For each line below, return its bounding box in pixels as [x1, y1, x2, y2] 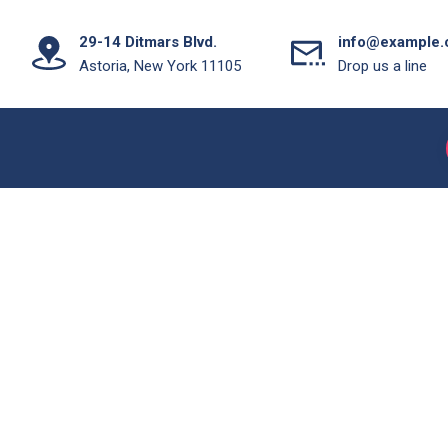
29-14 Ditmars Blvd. [78, 33, 217, 51]
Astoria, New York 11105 [78, 57, 241, 75]
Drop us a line [337, 57, 427, 75]
